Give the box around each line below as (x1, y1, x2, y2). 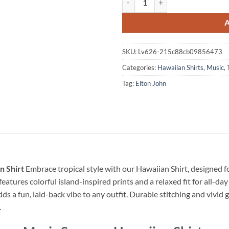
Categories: (122, 63, 157, 72)
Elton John (135, 79, 166, 87)
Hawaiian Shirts (157, 63, 203, 72)
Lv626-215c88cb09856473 (138, 47, 222, 56)
